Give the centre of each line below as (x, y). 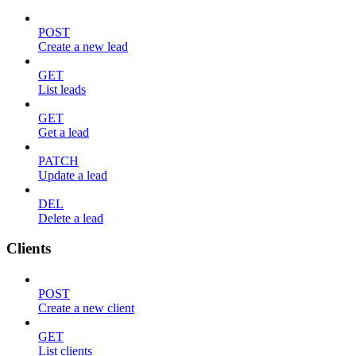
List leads (62, 89)
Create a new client (86, 308)
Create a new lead (83, 46)
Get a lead (64, 132)
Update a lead (73, 175)
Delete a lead (71, 218)
